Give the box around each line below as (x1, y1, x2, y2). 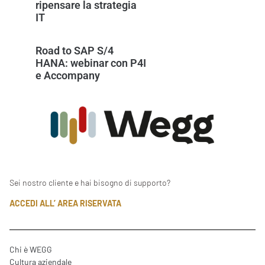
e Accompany (35, 69, 100, 82)
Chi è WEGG (9, 244, 52, 255)
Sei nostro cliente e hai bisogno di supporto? (9, 177, 170, 188)
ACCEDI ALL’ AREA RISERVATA (9, 198, 121, 209)
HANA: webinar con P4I (35, 56, 146, 69)
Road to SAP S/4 (35, 44, 114, 57)
